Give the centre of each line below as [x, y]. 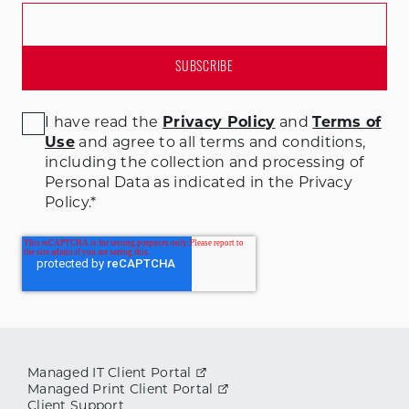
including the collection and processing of [204, 162]
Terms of [347, 121]
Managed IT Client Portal [110, 372]
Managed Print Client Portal [121, 388]
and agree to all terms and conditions [219, 142]
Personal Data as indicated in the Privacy [199, 182]
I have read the [104, 121]
